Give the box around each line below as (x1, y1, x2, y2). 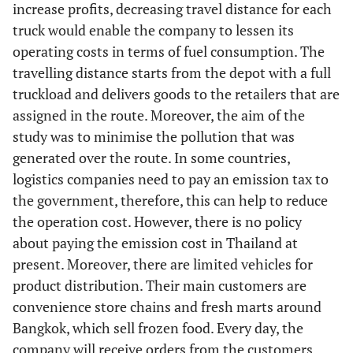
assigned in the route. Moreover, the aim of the (13, 106, 305, 124)
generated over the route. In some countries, (13, 148, 290, 167)
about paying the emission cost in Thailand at (13, 233, 298, 252)
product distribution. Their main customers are (13, 276, 307, 295)
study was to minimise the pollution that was (13, 127, 295, 146)
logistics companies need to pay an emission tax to (13, 169, 329, 188)
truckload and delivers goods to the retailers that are (13, 84, 340, 103)
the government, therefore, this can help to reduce (13, 191, 328, 210)
